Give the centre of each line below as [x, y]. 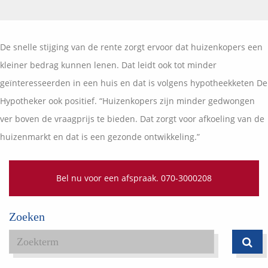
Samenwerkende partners [134, 56]
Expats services [134, 108]
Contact [134, 26]
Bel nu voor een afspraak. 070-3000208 [134, 178]
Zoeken [27, 217]
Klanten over [134, 54]
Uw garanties [134, 21]
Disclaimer [134, 73]
